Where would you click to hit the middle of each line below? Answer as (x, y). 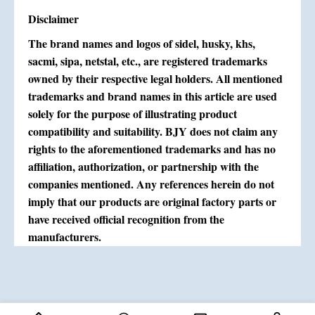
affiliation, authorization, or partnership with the (143, 167)
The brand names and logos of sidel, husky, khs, (142, 44)
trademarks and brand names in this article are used (153, 96)
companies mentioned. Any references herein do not (151, 184)
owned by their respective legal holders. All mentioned (155, 79)
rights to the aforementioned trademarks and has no (152, 149)
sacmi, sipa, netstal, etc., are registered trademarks (148, 61)
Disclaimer (53, 19)
